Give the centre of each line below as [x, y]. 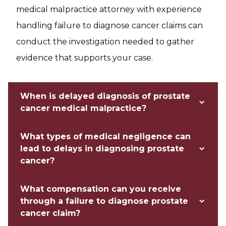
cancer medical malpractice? [83, 108]
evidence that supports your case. [84, 58]
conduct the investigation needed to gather [105, 42]
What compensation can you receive [101, 189]
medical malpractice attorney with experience [109, 9]
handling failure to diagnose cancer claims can [109, 25]
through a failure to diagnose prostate [104, 201]
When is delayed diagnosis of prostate [105, 96]
